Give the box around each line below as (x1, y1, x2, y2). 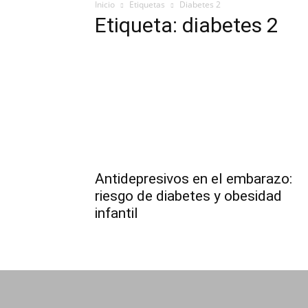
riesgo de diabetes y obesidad (95, 188, 282, 204)
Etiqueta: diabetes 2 (95, 13, 278, 37)
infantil (95, 205, 138, 221)
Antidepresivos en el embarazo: (95, 170, 292, 187)
